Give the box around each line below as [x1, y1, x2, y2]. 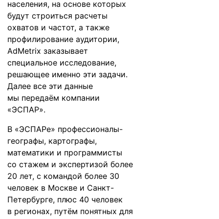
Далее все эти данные [7, 81, 93, 91]
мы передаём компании [7, 93, 100, 103]
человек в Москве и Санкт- [7, 183, 114, 193]
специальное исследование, [7, 58, 116, 67]
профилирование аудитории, [7, 34, 119, 44]
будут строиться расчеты [7, 11, 108, 21]
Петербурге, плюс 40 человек [7, 195, 123, 204]
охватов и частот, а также [7, 22, 109, 32]
